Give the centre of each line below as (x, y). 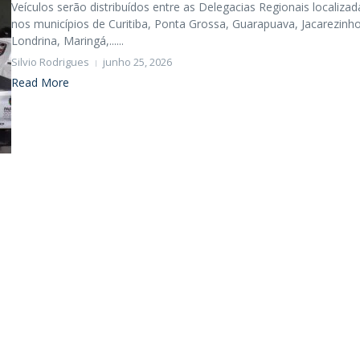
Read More (40, 82)
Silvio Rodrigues (50, 62)
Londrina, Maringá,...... (67, 41)
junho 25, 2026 (137, 62)
